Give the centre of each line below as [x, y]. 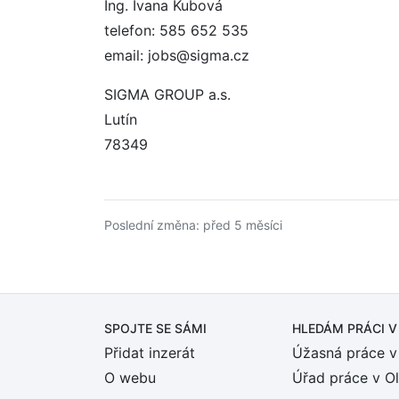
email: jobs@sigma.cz [177, 55]
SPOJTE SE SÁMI [155, 328]
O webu [130, 378]
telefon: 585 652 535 [176, 30]
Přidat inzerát [150, 353]
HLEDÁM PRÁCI [340, 328]
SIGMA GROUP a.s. [167, 94]
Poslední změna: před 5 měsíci [193, 225]
